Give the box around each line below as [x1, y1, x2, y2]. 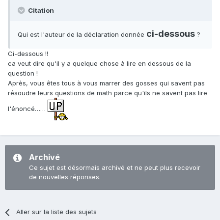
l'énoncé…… [8, 104, 48, 112]
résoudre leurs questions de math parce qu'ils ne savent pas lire [8, 89, 207, 97]
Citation [27, 6, 54, 15]
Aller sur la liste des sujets [16, 208, 97, 216]
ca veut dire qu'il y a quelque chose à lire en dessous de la [8, 59, 191, 68]
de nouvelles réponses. [29, 173, 101, 181]
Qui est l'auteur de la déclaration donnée [18, 30, 146, 39]
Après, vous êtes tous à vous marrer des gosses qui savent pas [8, 79, 205, 87]
